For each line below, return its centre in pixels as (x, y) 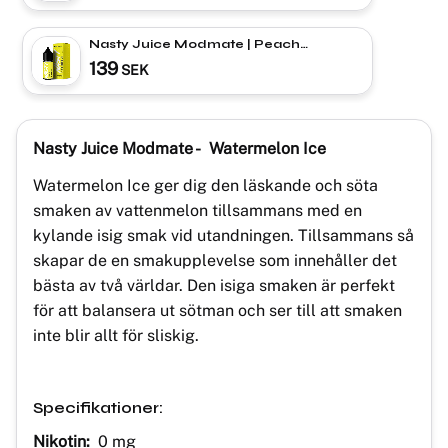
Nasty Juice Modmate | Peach (194, 43)
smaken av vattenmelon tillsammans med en (197, 210)
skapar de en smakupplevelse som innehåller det (215, 260)
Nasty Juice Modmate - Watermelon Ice (181, 148)
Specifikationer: (98, 407)
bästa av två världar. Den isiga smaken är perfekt (214, 285)
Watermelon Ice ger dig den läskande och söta (205, 185)
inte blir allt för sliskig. (118, 335)
